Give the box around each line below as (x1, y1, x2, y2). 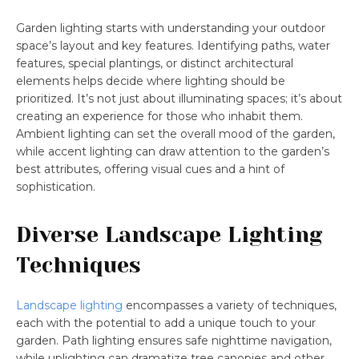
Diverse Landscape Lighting (16, 221, 322, 247)
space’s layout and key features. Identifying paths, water (16, 38, 330, 53)
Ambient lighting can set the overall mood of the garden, (16, 126, 335, 141)
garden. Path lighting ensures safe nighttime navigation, (16, 333, 332, 348)
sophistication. (16, 179, 95, 194)
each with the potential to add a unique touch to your (16, 315, 316, 330)
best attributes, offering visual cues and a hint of (16, 161, 284, 176)
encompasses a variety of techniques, (123, 297, 337, 313)
